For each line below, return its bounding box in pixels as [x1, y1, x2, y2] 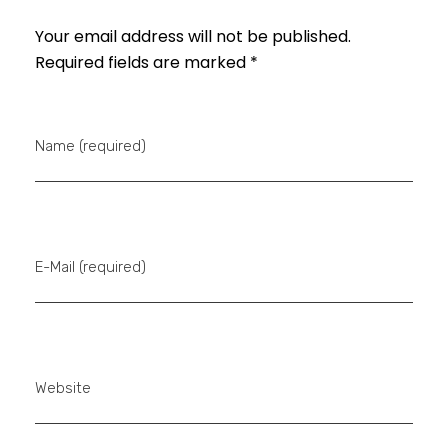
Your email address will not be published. [35, 24, 351, 48]
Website [35, 378, 91, 397]
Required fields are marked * [35, 50, 258, 74]
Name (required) [35, 136, 146, 155]
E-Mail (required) [35, 257, 146, 276]
